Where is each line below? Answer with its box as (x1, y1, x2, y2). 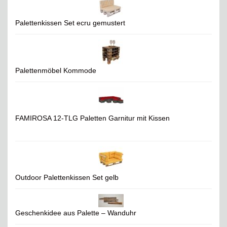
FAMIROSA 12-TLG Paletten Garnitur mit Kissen (15, 114, 170, 123)
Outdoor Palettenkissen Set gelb (15, 173, 119, 182)
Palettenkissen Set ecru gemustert (15, 19, 125, 27)
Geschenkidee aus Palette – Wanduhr (15, 209, 136, 217)
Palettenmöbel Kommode (15, 66, 96, 75)
